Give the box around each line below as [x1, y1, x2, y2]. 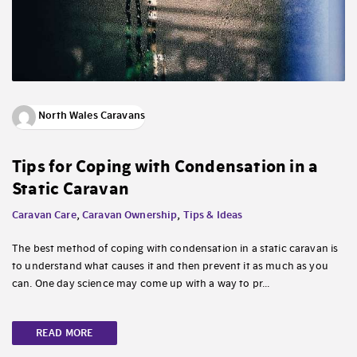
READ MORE [36, 324, 94, 340]
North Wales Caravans [36, 107, 145, 123]
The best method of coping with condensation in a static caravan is [12, 240, 339, 255]
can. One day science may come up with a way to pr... [12, 275, 270, 290]
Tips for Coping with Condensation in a [12, 154, 319, 178]
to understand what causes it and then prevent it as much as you [12, 257, 328, 273]
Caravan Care [12, 206, 76, 222]
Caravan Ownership [81, 206, 178, 222]
